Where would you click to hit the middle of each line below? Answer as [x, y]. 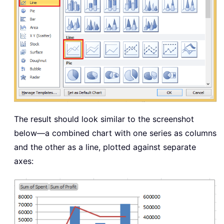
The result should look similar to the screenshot [104, 119]
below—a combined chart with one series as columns [115, 133]
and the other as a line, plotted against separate [105, 147]
